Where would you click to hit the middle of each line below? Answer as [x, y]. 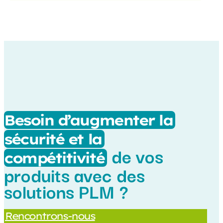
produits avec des [74, 174]
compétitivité [54, 158]
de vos [135, 155]
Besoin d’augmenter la [88, 120]
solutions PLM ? [66, 190]
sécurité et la [53, 139]
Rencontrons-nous [50, 216]
